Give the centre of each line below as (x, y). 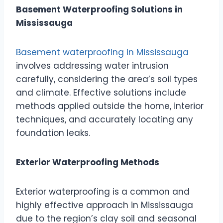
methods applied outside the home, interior (110, 106)
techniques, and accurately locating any (105, 119)
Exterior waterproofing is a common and (103, 191)
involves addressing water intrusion (92, 65)
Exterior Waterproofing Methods (88, 162)
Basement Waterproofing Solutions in (99, 9)
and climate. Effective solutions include (101, 92)
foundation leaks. (53, 133)
